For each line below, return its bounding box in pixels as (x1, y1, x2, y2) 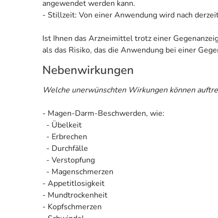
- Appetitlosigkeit (42, 178, 105, 189)
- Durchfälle (42, 143, 88, 154)
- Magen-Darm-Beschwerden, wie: (42, 108, 164, 119)
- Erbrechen (42, 131, 87, 142)
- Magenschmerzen (42, 166, 113, 177)
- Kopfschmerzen (42, 201, 102, 212)
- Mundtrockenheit (42, 189, 108, 200)
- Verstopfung (42, 154, 95, 165)
